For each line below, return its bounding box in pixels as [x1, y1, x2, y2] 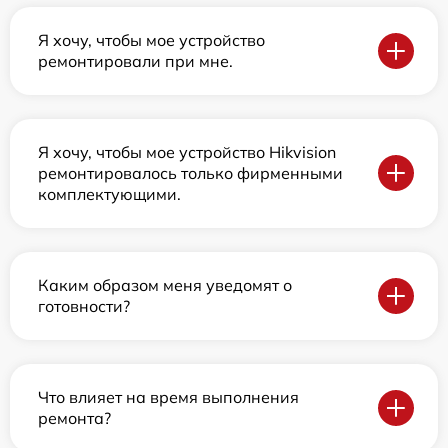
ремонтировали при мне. [38, 50, 233, 71]
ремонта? [38, 407, 111, 428]
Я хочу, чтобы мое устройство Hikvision [38, 141, 336, 162]
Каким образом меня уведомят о [38, 274, 292, 295]
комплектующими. [38, 183, 181, 204]
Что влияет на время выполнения [38, 386, 299, 407]
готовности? [38, 295, 130, 316]
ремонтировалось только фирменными [38, 162, 343, 183]
